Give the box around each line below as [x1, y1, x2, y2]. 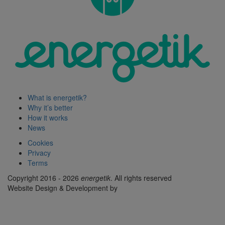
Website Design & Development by [8, 182, 118, 193]
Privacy [28, 147, 51, 158]
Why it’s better [28, 102, 73, 113]
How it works [28, 112, 68, 123]
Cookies [28, 137, 53, 148]
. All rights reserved [110, 172, 172, 183]
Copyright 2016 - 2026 [8, 172, 81, 183]
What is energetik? [28, 92, 87, 102]
